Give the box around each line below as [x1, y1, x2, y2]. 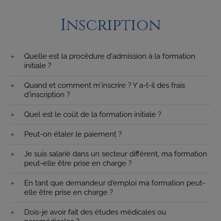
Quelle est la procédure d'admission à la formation [24, 51, 195, 61]
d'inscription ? [24, 90, 70, 99]
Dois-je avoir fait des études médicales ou [24, 207, 166, 217]
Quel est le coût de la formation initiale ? [24, 110, 161, 119]
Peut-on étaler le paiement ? [24, 129, 122, 139]
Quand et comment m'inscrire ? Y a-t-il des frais [24, 80, 185, 90]
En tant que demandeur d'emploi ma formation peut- [24, 178, 205, 187]
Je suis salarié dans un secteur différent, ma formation [24, 149, 207, 158]
